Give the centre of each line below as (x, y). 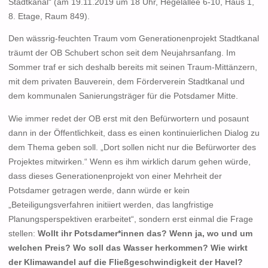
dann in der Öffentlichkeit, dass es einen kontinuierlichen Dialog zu (134, 133)
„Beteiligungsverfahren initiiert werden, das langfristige (111, 205)
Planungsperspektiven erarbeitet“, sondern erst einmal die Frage (130, 219)
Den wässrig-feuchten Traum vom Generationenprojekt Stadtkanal (133, 39)
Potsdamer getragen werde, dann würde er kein (99, 190)
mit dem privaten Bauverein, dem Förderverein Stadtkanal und (126, 82)
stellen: (23, 233)
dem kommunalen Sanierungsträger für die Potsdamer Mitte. (123, 96)
